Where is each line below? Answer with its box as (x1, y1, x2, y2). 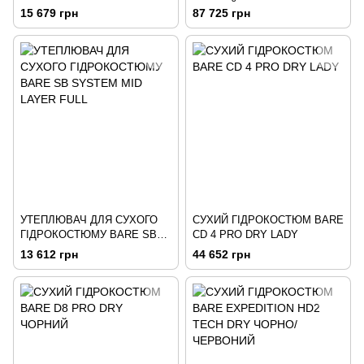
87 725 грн (193, 6, 250, 19)
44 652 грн (193, 247, 250, 261)
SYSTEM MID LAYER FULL (20, 242, 154, 255)
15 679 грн (20, 6, 78, 19)
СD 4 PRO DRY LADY (193, 227, 298, 240)
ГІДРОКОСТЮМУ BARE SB (20, 227, 157, 240)
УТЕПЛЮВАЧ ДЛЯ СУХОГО (20, 213, 158, 226)
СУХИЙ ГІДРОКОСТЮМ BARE (193, 213, 344, 226)
